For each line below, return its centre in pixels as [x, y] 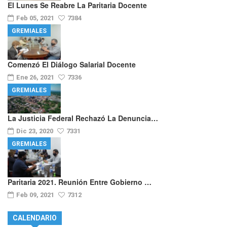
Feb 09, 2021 [36, 195]
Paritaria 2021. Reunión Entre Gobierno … [80, 182]
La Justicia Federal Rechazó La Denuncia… [83, 118]
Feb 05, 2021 [36, 18]
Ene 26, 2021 [36, 78]
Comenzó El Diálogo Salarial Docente [72, 65]
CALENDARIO [35, 218]
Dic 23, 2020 [35, 131]
